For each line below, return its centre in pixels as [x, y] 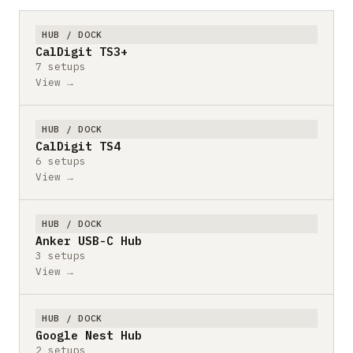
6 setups [61, 161]
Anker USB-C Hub [89, 240]
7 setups [61, 66]
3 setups [61, 255]
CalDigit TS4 [78, 146]
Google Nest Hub [89, 335]
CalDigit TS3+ [82, 51]
